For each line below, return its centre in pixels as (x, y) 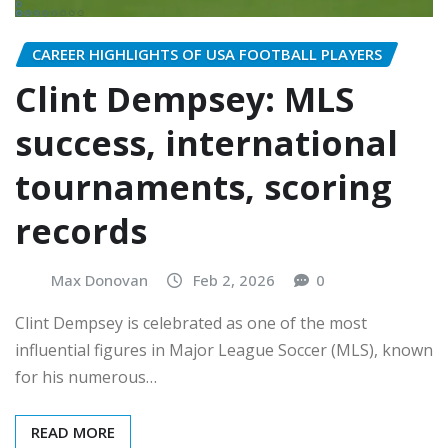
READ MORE (73, 432)
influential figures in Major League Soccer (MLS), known (224, 350)
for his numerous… (86, 377)
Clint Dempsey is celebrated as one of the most (191, 323)
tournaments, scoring (203, 186)
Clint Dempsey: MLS (184, 98)
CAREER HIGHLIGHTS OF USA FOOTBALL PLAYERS (207, 53)
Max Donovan (99, 279)
